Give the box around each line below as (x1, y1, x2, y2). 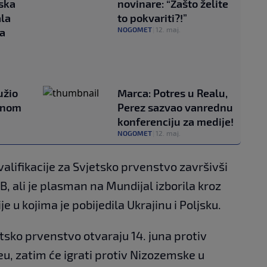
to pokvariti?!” (117, 11, 187, 24)
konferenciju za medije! (117, 114, 234, 128)
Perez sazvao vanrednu (117, 100, 233, 114)
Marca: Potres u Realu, (117, 86, 228, 100)
